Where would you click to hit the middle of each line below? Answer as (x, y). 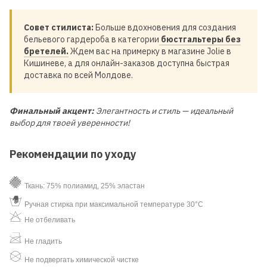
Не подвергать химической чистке (82, 260)
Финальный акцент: (52, 111)
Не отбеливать (50, 220)
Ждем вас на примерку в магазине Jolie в (150, 51)
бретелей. (46, 51)
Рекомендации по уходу (73, 154)
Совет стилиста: (59, 27)
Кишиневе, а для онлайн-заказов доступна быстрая (127, 63)
